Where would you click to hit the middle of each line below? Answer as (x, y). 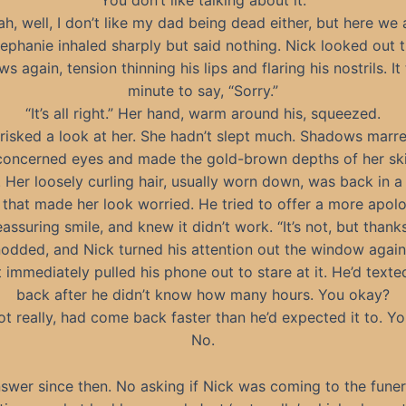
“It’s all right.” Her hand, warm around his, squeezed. (203, 114)
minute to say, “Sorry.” (203, 91)
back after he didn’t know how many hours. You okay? (203, 295)
